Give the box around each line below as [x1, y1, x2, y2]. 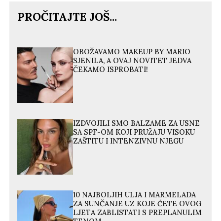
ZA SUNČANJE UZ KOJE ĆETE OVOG [73, 199, 202, 209]
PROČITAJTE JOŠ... [17, 9, 117, 24]
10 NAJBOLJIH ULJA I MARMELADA [73, 190, 196, 200]
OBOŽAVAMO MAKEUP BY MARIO [73, 47, 191, 56]
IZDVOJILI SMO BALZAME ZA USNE [73, 119, 200, 128]
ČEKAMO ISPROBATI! [73, 65, 148, 74]
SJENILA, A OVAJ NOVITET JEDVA [73, 56, 192, 65]
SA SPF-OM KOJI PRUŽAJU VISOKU [73, 128, 195, 137]
